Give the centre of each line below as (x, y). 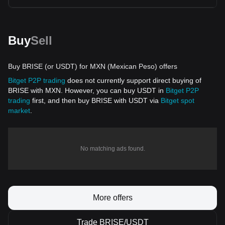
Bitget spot (178, 100)
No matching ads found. (113, 149)
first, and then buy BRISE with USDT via (95, 100)
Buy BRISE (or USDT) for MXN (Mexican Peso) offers (93, 66)
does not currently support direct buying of (133, 80)
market (19, 110)
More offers (113, 198)
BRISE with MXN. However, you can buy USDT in (87, 90)
